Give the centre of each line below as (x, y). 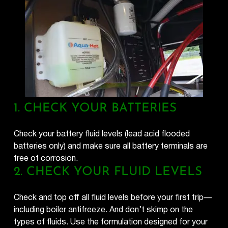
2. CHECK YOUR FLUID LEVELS (108, 172)
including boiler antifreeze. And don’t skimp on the (104, 210)
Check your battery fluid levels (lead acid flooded (102, 134)
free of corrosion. (46, 158)
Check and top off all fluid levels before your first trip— (113, 197)
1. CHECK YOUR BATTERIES (95, 108)
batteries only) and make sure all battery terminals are (111, 146)
